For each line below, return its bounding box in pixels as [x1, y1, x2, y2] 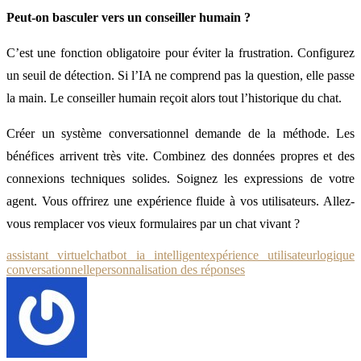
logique [317, 247, 355, 262]
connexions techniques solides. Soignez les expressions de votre [6, 171, 355, 185]
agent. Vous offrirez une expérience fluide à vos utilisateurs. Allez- [6, 193, 355, 208]
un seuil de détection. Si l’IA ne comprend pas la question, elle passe [6, 68, 355, 82]
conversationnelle [6, 262, 95, 276]
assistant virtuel [6, 247, 90, 262]
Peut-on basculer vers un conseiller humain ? [6, 10, 251, 24]
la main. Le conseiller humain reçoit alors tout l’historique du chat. [6, 90, 342, 105]
